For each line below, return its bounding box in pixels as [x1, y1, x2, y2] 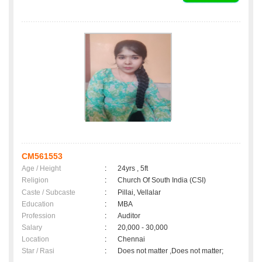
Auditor [118, 212, 140, 220]
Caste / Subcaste [22, 188, 75, 197]
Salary [22, 223, 42, 232]
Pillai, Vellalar [118, 188, 161, 197]
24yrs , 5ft [118, 164, 148, 173]
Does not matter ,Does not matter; [118, 247, 223, 256]
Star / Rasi [22, 247, 54, 256]
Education [22, 200, 54, 209]
